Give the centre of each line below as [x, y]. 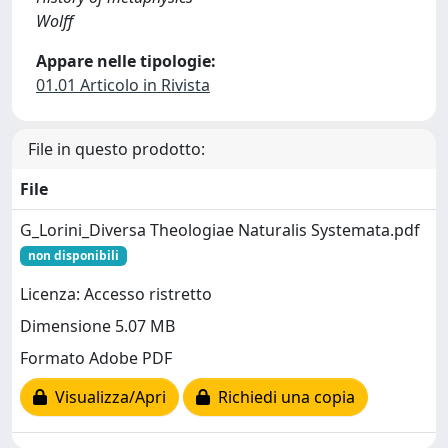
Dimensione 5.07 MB [97, 326]
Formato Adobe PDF [96, 358]
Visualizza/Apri [106, 397]
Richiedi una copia [282, 397]
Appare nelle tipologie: [126, 61]
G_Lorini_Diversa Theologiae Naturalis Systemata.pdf [220, 230]
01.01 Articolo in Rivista [123, 85]
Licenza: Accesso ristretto [116, 294]
